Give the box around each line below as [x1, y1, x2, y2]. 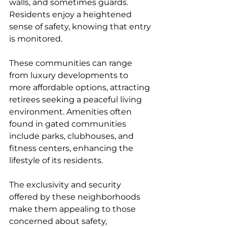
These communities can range [9, 58, 134, 68]
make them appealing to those [9, 204, 138, 214]
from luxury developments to [9, 70, 130, 81]
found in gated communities [9, 119, 128, 129]
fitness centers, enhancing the [9, 143, 135, 154]
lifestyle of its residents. [9, 156, 103, 166]
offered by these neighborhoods [9, 192, 142, 202]
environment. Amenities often [9, 107, 134, 117]
